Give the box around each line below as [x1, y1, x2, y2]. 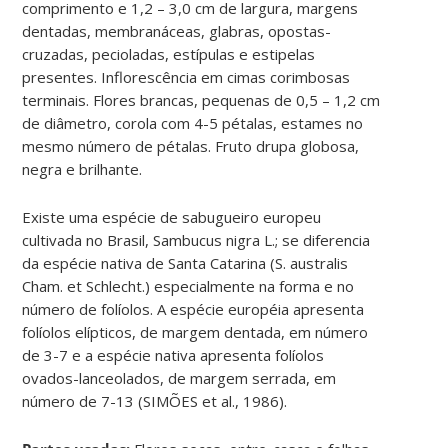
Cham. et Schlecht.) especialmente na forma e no [22, 275, 355, 296]
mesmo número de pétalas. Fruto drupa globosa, [22, 135, 360, 156]
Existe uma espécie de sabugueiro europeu [22, 206, 322, 227]
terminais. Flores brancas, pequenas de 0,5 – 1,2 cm [22, 89, 381, 110]
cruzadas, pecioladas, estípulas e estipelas [22, 43, 316, 64]
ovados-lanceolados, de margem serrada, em [22, 367, 337, 388]
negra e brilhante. [22, 158, 143, 179]
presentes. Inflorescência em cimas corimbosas [22, 66, 351, 87]
